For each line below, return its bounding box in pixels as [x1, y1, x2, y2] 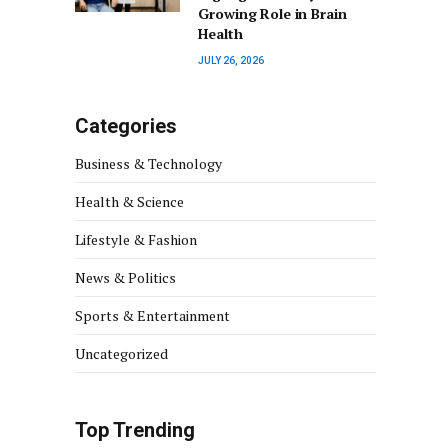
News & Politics [75, 268, 176, 288]
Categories [75, 114, 177, 139]
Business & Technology [75, 154, 222, 174]
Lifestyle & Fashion [75, 230, 197, 250]
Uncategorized [75, 344, 168, 364]
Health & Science [75, 192, 184, 212]
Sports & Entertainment [75, 306, 230, 326]
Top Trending [75, 418, 195, 443]
